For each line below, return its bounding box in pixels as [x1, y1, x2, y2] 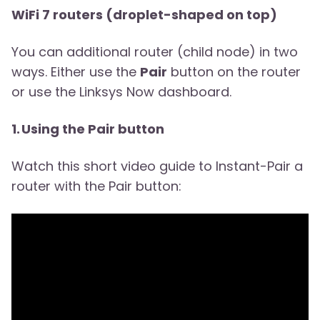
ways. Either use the [11, 63, 140, 81]
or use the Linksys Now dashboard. [11, 83, 231, 101]
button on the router [167, 63, 301, 81]
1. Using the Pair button [11, 120, 164, 139]
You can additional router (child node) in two [11, 43, 298, 61]
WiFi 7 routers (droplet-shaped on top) [11, 6, 277, 24]
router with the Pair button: [11, 177, 181, 196]
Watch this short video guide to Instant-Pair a [11, 157, 303, 176]
